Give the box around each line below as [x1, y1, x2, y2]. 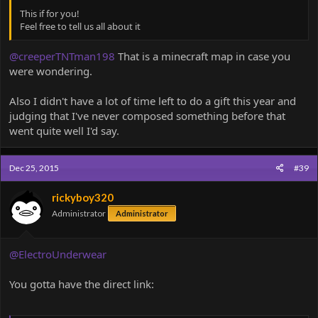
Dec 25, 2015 [9, 162, 59, 173]
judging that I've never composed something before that [9, 108, 285, 123]
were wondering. [9, 63, 92, 78]
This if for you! [20, 7, 79, 21]
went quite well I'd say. [9, 123, 119, 138]
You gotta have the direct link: [9, 277, 154, 292]
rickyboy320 [52, 190, 114, 204]
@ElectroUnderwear [9, 247, 106, 262]
